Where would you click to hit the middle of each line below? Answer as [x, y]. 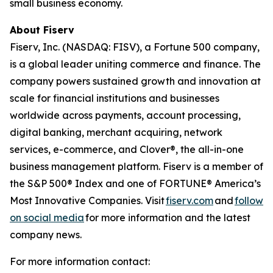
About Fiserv [42, 30]
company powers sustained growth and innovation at [135, 81]
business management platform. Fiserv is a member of [136, 166]
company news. [47, 235]
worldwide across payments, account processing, [125, 115]
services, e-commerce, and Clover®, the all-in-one [127, 149]
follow [249, 200]
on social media [47, 218]
